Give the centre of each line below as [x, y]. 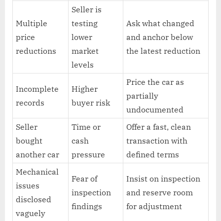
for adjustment [154, 206]
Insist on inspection [164, 178]
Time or [86, 127]
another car [38, 154]
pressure [89, 154]
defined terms [153, 154]
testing [85, 23]
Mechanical [37, 171]
